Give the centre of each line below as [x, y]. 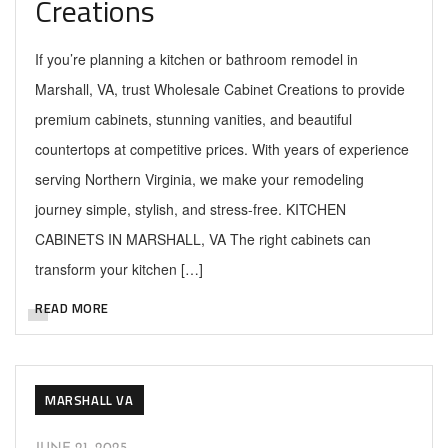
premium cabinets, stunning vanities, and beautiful [193, 119]
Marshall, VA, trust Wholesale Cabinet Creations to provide [220, 89]
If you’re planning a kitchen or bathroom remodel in [196, 59]
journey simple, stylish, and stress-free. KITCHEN [190, 209]
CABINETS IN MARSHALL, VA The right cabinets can [203, 239]
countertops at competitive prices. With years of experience [222, 149]
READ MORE [72, 308]
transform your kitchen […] [119, 269]
